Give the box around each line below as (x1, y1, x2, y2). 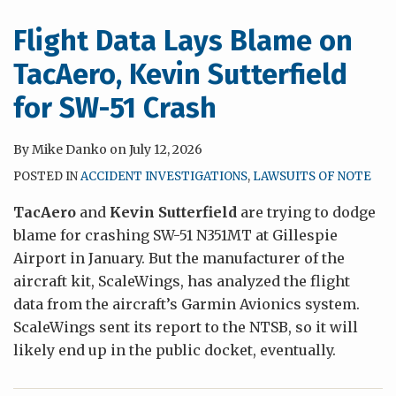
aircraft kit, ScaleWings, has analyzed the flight (13, 272, 350, 290)
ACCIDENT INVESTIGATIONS (80, 169, 247, 184)
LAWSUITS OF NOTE (253, 169, 371, 184)
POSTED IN (13, 169, 80, 184)
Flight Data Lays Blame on (13, 24, 353, 57)
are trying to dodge (237, 203, 376, 221)
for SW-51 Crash (13, 91, 217, 125)
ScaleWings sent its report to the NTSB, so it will (13, 318, 358, 336)
